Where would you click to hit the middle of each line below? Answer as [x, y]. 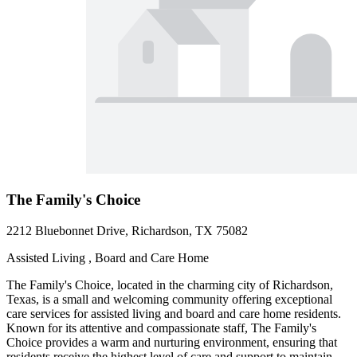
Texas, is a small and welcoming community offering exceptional [169, 299]
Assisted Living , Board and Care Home [108, 257]
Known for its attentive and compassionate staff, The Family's [161, 328]
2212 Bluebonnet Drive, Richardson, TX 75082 [127, 230]
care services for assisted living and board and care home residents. [174, 313]
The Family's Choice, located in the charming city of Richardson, [170, 284]
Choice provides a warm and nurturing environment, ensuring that [172, 342]
